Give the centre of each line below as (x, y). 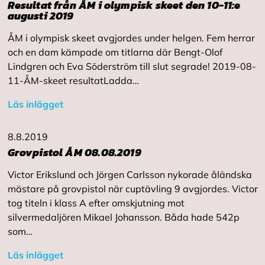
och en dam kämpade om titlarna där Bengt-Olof (115, 52)
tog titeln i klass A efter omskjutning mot (96, 203)
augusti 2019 (41, 16)
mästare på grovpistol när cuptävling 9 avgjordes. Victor (132, 189)
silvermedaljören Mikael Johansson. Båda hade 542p (123, 217)
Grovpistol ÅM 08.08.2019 (74, 152)
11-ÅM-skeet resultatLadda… (73, 80)
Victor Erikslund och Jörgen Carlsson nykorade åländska (130, 174)
